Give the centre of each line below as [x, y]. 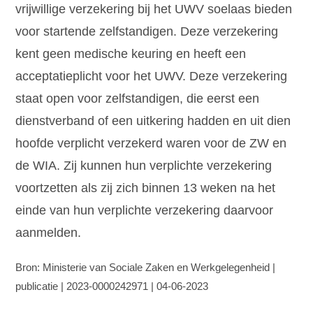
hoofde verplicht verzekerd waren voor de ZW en [151, 144]
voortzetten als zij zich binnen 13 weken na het [146, 188]
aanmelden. [49, 233]
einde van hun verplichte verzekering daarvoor [145, 211]
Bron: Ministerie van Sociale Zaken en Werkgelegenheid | [146, 268]
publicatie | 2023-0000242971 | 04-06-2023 [112, 286]
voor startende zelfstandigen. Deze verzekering [147, 32]
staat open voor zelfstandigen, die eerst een [138, 99]
